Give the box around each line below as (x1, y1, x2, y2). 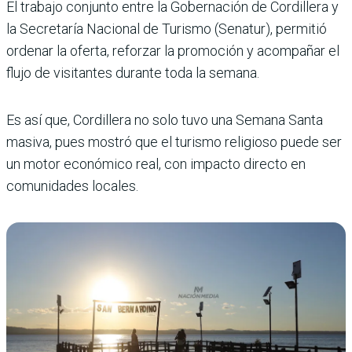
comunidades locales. (6, 177, 138, 194)
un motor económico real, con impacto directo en (6, 155, 306, 172)
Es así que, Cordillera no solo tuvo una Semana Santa (6, 111, 323, 128)
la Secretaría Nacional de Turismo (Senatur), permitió (6, 20, 327, 37)
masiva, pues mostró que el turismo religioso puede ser (6, 133, 342, 150)
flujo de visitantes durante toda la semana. (6, 64, 259, 81)
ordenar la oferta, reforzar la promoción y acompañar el (6, 42, 339, 59)
